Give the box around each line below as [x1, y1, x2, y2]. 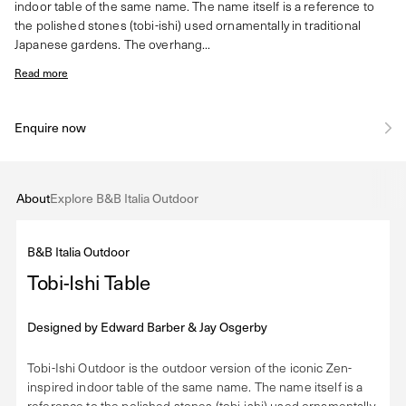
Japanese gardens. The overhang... [14, 34, 211, 53]
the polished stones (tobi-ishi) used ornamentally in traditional [14, 15, 361, 34]
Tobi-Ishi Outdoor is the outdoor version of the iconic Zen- [27, 358, 353, 377]
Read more [14, 64, 68, 81]
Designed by [27, 317, 101, 336]
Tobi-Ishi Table [27, 266, 150, 296]
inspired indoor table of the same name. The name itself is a [27, 377, 363, 396]
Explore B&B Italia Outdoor [50, 188, 198, 208]
